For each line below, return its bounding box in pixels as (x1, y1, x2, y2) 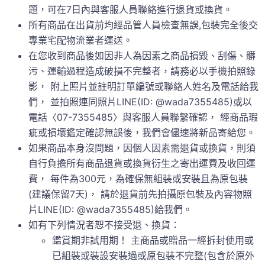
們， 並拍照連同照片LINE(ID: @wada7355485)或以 (28, 96, 252, 108)
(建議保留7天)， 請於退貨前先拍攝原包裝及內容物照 (28, 188, 252, 201)
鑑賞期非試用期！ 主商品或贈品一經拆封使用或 (52, 234, 254, 247)
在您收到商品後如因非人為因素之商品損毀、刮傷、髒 (28, 50, 256, 62)
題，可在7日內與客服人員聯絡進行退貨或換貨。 (28, 4, 232, 16)
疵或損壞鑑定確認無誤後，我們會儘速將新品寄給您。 (28, 127, 256, 139)
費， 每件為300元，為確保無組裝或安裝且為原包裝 (28, 173, 248, 185)
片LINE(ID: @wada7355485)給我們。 (28, 203, 192, 216)
